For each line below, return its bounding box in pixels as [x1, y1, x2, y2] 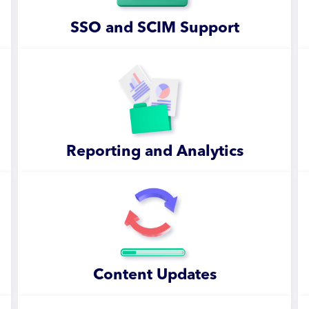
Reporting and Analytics [66, 144, 243, 159]
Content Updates [92, 268, 217, 283]
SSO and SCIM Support [70, 21, 239, 36]
